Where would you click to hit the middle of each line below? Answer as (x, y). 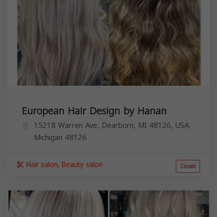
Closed (188, 166)
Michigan (48, 137)
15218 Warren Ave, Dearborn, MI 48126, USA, (112, 125)
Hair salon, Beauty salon (63, 165)
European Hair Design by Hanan (94, 111)
